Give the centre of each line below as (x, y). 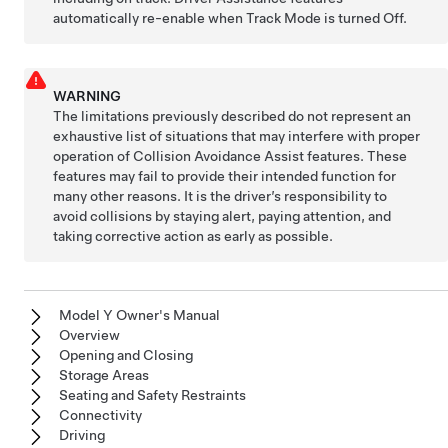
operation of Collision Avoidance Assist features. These (230, 155)
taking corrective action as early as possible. (193, 235)
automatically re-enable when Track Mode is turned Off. (230, 17)
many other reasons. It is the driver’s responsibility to (220, 195)
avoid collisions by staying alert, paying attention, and (222, 215)
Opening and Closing (126, 354)
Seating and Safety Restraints (152, 394)
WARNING (87, 95)
